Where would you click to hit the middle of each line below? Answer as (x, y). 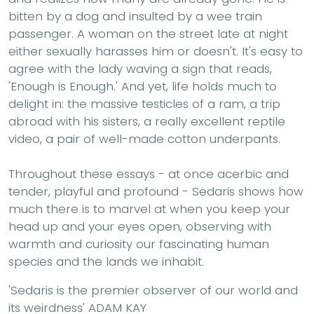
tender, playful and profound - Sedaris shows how (156, 192)
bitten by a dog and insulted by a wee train (135, 16)
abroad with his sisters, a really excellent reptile (147, 122)
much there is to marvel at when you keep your (149, 209)
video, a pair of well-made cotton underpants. (144, 139)
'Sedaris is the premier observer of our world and (153, 291)
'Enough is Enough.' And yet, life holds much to (143, 87)
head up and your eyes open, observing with (140, 227)
